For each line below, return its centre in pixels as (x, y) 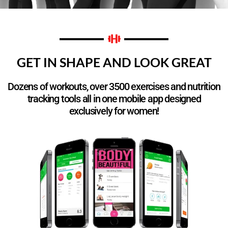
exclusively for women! (114, 111)
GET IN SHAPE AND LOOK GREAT (114, 62)
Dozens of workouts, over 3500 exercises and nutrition (114, 86)
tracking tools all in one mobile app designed (114, 98)
